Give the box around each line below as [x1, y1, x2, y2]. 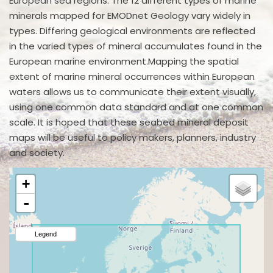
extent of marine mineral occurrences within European [9, 69, 255, 83]
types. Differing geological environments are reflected [9, 24, 255, 37]
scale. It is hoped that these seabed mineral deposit [9, 115, 249, 129]
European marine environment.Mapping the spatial [9, 54, 239, 68]
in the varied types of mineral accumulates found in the [9, 39, 262, 52]
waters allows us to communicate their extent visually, [9, 85, 256, 98]
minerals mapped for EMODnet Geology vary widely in [9, 9, 250, 22]
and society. [9, 146, 65, 159]
